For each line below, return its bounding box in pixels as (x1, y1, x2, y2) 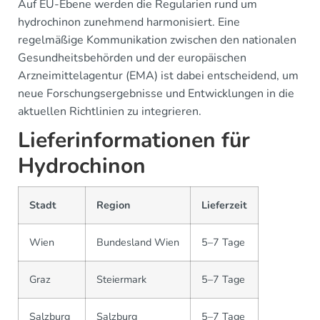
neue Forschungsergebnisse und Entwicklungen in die (18, 86, 294, 101)
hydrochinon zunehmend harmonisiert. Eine (18, 14, 240, 30)
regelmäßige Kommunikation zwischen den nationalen (18, 32, 296, 48)
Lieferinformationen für (18, 126, 250, 155)
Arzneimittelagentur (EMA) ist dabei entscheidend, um (18, 68, 299, 84)
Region (96, 198, 130, 212)
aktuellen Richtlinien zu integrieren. (18, 104, 201, 119)
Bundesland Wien (96, 235, 179, 249)
